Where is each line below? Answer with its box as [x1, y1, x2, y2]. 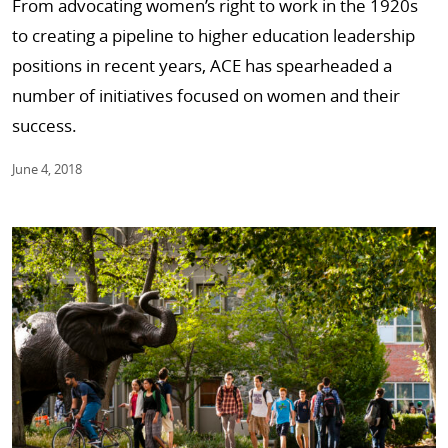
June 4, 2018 [12, 159, 82, 178]
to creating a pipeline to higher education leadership [12, 23, 415, 47]
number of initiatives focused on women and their [12, 83, 400, 107]
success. [12, 113, 77, 137]
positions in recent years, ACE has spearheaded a [12, 53, 392, 77]
